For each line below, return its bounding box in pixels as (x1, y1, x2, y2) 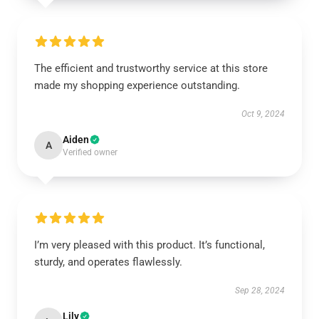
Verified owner (63, 147, 117, 157)
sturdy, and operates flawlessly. (34, 256, 182, 268)
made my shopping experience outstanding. (34, 79, 240, 92)
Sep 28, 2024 (235, 286, 285, 296)
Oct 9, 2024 (241, 109, 285, 119)
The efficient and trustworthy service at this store (34, 62, 268, 75)
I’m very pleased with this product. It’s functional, (34, 239, 265, 251)
